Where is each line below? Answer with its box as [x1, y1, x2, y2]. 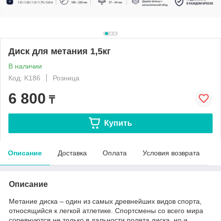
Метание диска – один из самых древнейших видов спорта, [9, 197, 202, 205]
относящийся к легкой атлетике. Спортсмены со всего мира [9, 206, 203, 215]
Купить [104, 118, 132, 127]
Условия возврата [143, 148, 200, 157]
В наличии [8, 62, 42, 70]
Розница [53, 74, 79, 82]
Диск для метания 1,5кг [8, 46, 111, 56]
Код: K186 [8, 74, 40, 82]
